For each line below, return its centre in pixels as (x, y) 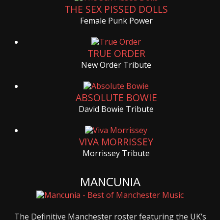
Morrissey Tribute (116, 153)
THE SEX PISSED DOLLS (116, 9)
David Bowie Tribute (116, 109)
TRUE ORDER (116, 54)
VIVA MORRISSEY (116, 142)
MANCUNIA (110, 182)
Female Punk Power (116, 21)
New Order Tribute (116, 65)
